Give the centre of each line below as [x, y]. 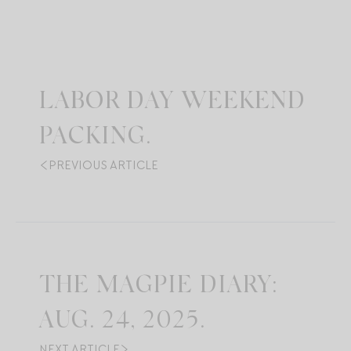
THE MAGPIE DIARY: [159, 286]
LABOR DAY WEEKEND [172, 102]
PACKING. [95, 138]
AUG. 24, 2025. [122, 322]
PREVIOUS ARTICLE [103, 165]
